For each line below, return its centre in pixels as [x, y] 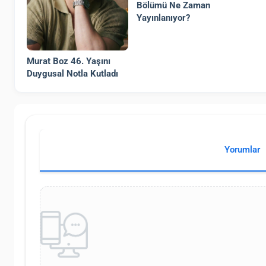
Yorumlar [243, 150]
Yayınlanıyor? [164, 18]
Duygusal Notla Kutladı [72, 73]
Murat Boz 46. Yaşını [69, 61]
